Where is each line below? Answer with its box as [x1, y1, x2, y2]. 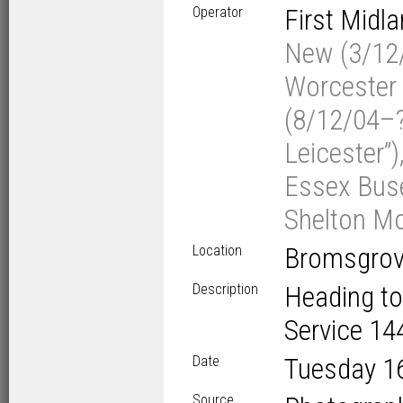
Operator [193, 4, 243, 21]
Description [193, 281, 258, 298]
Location [193, 242, 242, 259]
